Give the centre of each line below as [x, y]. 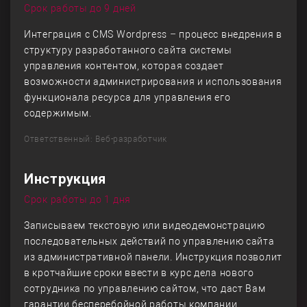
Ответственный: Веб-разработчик [96, 139]
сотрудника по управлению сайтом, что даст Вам [145, 288]
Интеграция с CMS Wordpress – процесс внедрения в [153, 34]
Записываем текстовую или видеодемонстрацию [145, 225]
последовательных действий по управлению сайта [149, 241]
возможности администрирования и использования [153, 82]
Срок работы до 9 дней [80, 8]
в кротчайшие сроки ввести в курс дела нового [139, 273]
